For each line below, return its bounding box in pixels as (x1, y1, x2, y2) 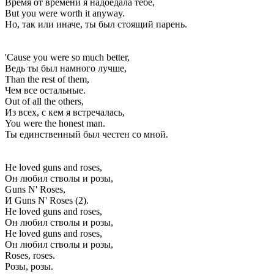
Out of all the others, (5, 95, 84, 106)
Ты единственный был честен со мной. (5, 128, 168, 139)
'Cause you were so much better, (5, 51, 130, 62)
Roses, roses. (5, 250, 55, 261)
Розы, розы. (5, 261, 53, 272)
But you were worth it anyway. (5, 7, 125, 18)
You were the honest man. (5, 117, 105, 128)
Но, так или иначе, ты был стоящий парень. (5, 18, 187, 29)
